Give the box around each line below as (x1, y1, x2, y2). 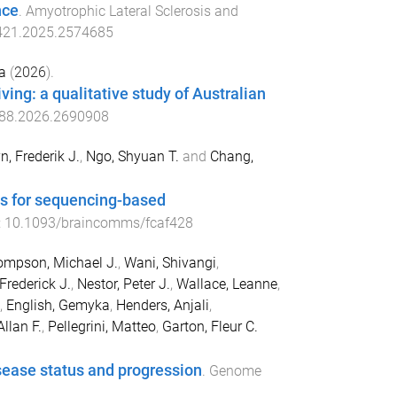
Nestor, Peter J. (76, 275, 170, 292)
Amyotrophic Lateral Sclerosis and (25, 2, 238, 19)
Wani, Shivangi (123, 253, 216, 271)
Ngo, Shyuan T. (85, 148, 179, 166)
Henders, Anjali (115, 296, 209, 314)
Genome (208, 362, 261, 379)
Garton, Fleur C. (161, 317, 258, 335)
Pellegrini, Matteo (47, 317, 156, 335)
